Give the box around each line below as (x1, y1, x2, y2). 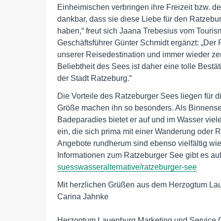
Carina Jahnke (57, 192, 109, 201)
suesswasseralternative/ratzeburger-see (57, 162, 197, 171)
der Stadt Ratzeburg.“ (57, 74, 132, 82)
